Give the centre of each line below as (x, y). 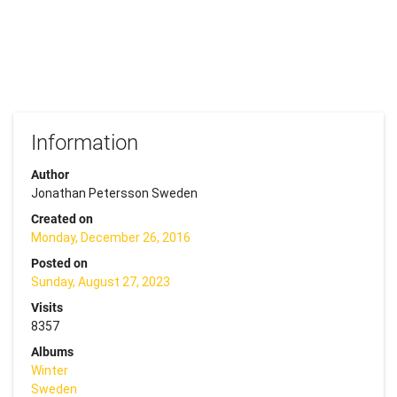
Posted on (59, 263)
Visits (47, 307)
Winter (50, 370)
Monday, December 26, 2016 (111, 237)
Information (85, 142)
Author (50, 174)
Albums (52, 351)
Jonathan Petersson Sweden (114, 193)
